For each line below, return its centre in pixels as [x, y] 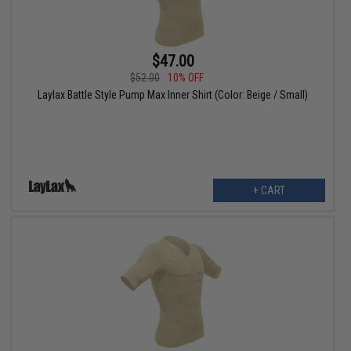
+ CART [269, 191]
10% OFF [186, 78]
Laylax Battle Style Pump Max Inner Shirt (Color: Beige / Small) [173, 95]
